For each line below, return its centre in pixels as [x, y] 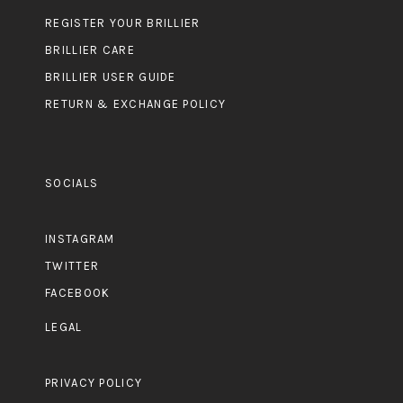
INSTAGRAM [80, 239]
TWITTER [72, 266]
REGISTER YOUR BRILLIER [123, 23]
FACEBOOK [78, 292]
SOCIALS [72, 183]
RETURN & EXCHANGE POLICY [136, 103]
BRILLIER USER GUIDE [111, 76]
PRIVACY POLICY [94, 383]
